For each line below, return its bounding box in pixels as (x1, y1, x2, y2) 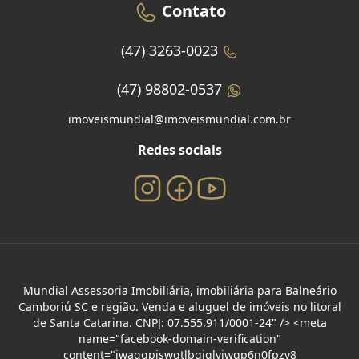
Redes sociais (137, 140, 222, 159)
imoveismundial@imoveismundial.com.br (68, 111, 291, 127)
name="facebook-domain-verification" (78, 330, 281, 346)
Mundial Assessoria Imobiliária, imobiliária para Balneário (22, 282, 337, 298)
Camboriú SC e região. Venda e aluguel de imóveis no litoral (18, 298, 341, 314)
